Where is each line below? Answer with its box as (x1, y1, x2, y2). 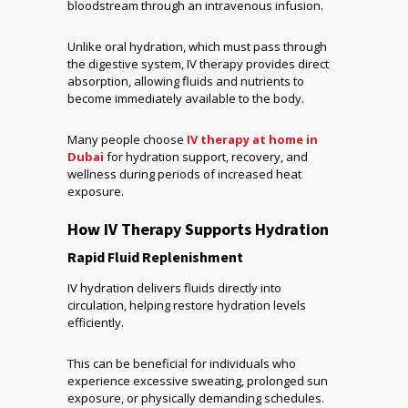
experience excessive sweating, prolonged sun (67, 372, 328, 390)
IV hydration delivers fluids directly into (67, 280, 281, 297)
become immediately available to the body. (67, 90, 304, 107)
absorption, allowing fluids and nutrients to (67, 73, 304, 90)
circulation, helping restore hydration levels (67, 297, 306, 314)
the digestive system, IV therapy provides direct (67, 56, 329, 73)
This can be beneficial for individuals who (67, 355, 296, 372)
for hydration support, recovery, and (104, 148, 308, 166)
